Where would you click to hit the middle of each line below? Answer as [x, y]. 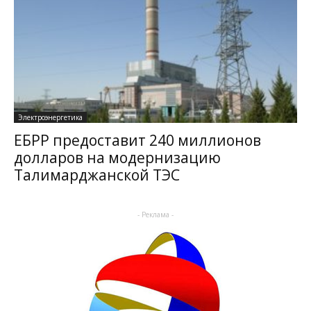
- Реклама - [155, 214]
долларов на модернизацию [117, 157]
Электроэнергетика [50, 117]
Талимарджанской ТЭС [97, 175]
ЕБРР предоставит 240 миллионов [137, 140]
